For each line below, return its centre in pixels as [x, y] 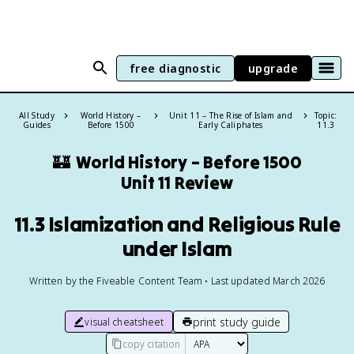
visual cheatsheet [124, 322]
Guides [36, 125]
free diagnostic [175, 68]
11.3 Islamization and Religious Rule [177, 224]
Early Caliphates [231, 125]
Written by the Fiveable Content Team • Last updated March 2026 [177, 281]
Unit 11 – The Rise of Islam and [231, 115]
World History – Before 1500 [189, 162]
